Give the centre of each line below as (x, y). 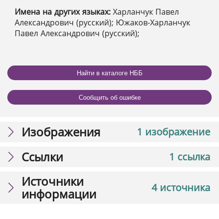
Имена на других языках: (64, 12)
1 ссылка (190, 157)
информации (59, 194)
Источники (53, 181)
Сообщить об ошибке (109, 97)
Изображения (61, 132)
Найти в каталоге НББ (109, 73)
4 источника (181, 188)
